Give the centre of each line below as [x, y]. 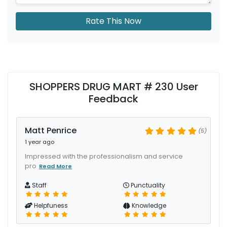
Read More [55, 166]
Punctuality [147, 185]
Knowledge [148, 205]
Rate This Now [113, 21]
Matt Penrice [51, 130]
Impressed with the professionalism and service [104, 156]
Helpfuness [50, 205]
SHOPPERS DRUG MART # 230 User [113, 87]
